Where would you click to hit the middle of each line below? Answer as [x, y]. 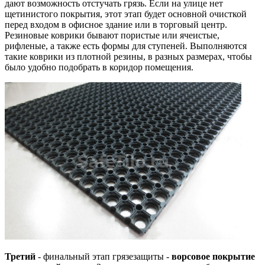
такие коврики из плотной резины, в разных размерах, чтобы [128, 57]
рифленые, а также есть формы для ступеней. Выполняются [126, 46]
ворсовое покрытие [213, 257]
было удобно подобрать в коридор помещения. [100, 67]
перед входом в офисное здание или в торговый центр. [116, 25]
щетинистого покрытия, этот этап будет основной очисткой [126, 14]
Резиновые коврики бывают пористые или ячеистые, [112, 35]
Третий [20, 257]
